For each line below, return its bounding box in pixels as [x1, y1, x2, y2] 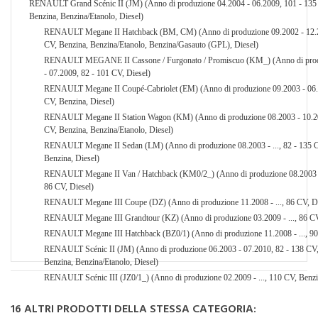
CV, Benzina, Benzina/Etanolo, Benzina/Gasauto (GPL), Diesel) [44, 39, 258, 50]
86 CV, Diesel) [44, 181, 94, 192]
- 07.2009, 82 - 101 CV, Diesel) [44, 67, 150, 78]
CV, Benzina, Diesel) [44, 96, 114, 106]
